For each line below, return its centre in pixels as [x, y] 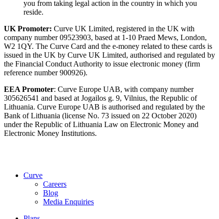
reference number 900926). [46, 72]
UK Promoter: [28, 28]
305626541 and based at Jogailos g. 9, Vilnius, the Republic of [100, 98]
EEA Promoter [29, 89]
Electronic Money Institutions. [50, 133]
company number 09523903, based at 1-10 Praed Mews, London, [105, 37]
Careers [55, 184]
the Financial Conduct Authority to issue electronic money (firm [102, 64]
